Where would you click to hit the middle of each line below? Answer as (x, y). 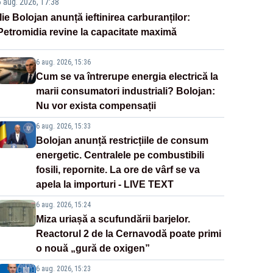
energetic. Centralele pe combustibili (120, 155)
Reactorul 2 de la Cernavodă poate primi (128, 234)
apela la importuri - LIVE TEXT (105, 185)
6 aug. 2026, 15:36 (63, 62)
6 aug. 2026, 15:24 (63, 205)
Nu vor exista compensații (96, 106)
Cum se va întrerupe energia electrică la (127, 77)
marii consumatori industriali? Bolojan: (125, 91)
